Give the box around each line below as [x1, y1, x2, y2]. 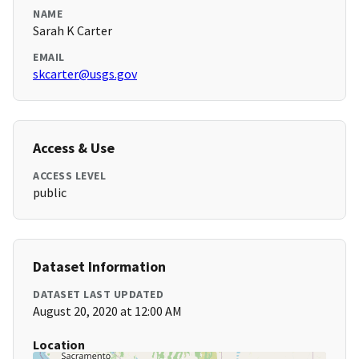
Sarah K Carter [33, 22, 112, 39]
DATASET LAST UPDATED [33, 287, 163, 302]
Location [33, 337, 85, 353]
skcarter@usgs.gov [33, 66, 137, 83]
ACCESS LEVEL [33, 168, 106, 184]
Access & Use [33, 139, 115, 158]
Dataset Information [33, 257, 166, 276]
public [33, 184, 67, 201]
